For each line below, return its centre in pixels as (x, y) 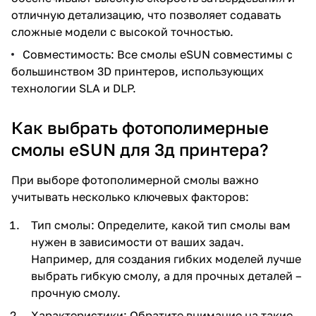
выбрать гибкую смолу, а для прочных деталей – (166, 275)
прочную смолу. (76, 292)
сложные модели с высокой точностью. (122, 31)
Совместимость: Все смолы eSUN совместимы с (158, 54)
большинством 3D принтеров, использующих (138, 71)
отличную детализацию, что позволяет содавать (146, 14)
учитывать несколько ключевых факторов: (130, 196)
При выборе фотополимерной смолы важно (135, 180)
